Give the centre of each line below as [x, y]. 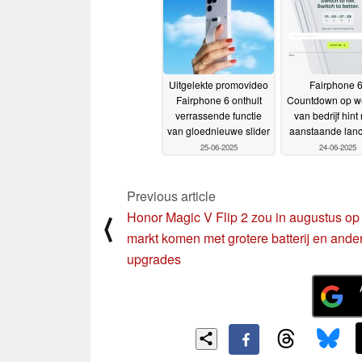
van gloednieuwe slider [219, 130]
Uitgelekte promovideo [219, 84]
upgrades [154, 259]
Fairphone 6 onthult [219, 99]
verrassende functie [219, 115]
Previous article [171, 196]
